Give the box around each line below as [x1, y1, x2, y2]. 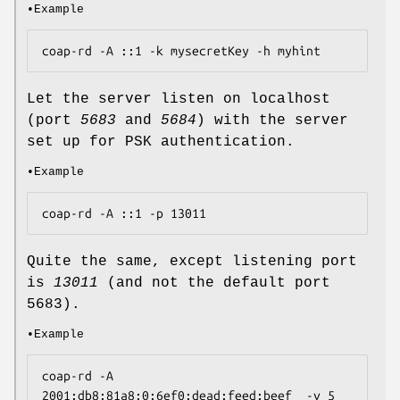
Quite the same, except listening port [27, 253, 357, 270]
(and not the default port [98, 274, 330, 291]
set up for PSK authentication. [27, 133, 295, 150]
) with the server [196, 112, 348, 129]
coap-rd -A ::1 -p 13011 [42, 205, 206, 221]
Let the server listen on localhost [27, 90, 330, 107]
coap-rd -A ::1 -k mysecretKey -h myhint [42, 43, 321, 58]
